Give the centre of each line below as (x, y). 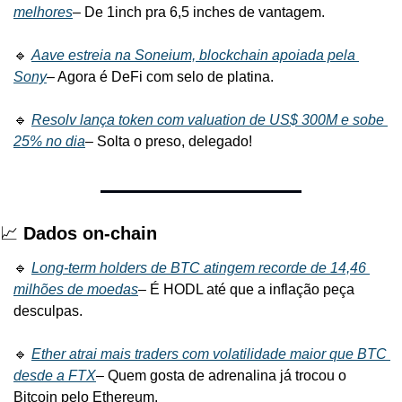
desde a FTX (55, 375)
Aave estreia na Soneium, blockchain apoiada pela (193, 55)
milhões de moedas (76, 289)
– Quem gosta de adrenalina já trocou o (221, 375)
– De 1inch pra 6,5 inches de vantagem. (199, 12)
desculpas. (48, 310)
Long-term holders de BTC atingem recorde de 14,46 (199, 267)
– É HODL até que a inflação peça (246, 289)
